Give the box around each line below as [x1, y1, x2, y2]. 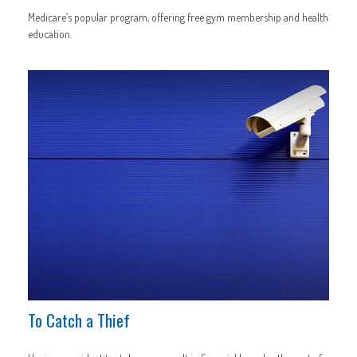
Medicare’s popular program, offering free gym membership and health [28, 10, 328, 24]
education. [28, 26, 72, 41]
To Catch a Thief [28, 308, 130, 333]
